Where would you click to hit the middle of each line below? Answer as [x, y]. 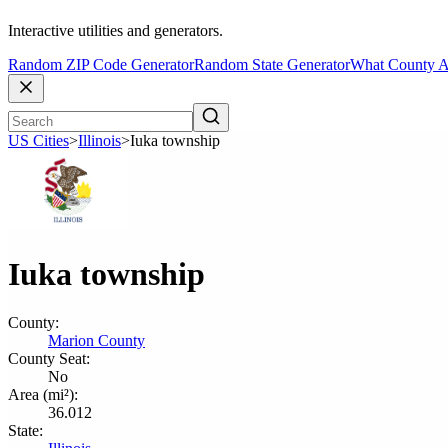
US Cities [38, 141]
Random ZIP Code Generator [101, 65]
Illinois [99, 141]
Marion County [96, 340]
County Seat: [49, 358]
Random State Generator [272, 65]
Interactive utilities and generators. [115, 31]
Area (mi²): [43, 394]
